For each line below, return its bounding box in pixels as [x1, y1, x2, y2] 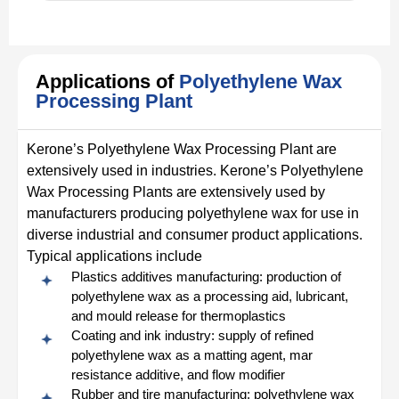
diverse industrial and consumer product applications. [27, 226, 362, 242]
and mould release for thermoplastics [71, 307, 286, 323]
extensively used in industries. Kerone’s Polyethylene [27, 162, 363, 178]
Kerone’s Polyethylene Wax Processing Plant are [27, 141, 337, 157]
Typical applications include [27, 248, 202, 264]
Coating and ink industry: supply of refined [71, 327, 313, 343]
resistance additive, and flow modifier [71, 366, 285, 382]
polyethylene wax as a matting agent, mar [71, 346, 313, 362]
